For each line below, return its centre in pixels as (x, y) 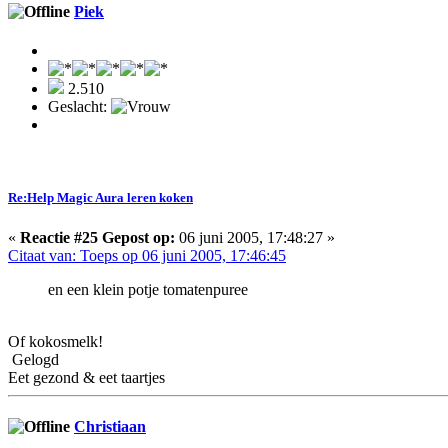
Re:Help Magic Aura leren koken (100, 198)
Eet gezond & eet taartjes (86, 377)
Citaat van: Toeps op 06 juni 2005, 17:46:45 (147, 255)
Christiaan (110, 426)
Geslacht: (79, 107)
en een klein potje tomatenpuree (148, 289)
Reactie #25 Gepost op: (97, 237)
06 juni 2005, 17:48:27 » (255, 237)
